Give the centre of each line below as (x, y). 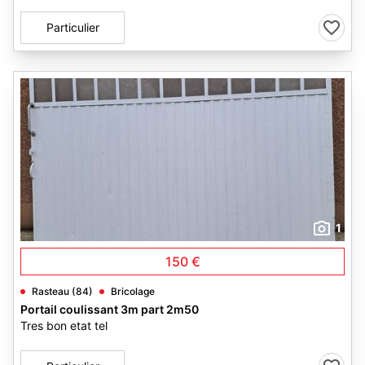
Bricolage (133, 291)
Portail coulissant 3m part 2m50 (110, 309)
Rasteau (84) (62, 291)
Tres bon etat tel (64, 325)
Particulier (73, 27)
